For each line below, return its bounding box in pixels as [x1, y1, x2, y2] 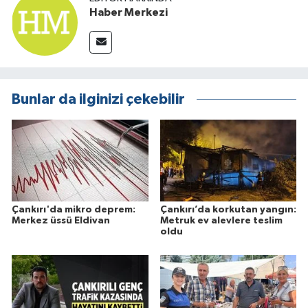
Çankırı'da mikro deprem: [12, 205, 135, 215]
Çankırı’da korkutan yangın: [159, 205, 296, 215]
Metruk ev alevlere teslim [159, 216, 283, 226]
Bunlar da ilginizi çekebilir [12, 91, 185, 107]
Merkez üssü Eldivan [12, 216, 110, 226]
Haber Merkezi [89, 7, 168, 19]
